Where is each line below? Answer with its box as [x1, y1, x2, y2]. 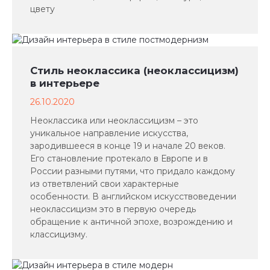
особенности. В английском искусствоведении [30, 191, 236, 202]
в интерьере [30, 77, 99, 89]
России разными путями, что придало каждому [30, 166, 235, 177]
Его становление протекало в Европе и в [30, 153, 208, 164]
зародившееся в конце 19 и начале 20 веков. [30, 140, 225, 151]
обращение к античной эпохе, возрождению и [30, 216, 233, 227]
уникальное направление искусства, [30, 128, 188, 139]
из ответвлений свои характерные [30, 178, 179, 189]
